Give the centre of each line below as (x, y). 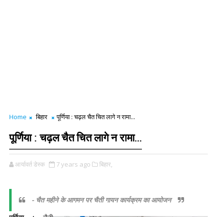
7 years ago (73, 164)
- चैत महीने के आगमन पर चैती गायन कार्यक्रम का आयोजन (102, 200)
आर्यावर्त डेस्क (30, 164)
